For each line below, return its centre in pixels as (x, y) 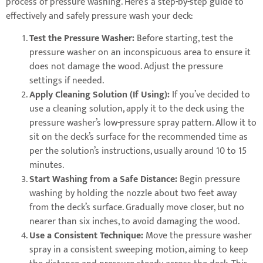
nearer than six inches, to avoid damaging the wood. (134, 222)
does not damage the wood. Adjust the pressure (126, 67)
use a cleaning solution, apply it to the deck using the (137, 109)
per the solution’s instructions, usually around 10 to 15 (138, 151)
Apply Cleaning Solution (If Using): (101, 95)
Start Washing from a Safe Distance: (104, 180)
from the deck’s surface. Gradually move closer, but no (137, 208)
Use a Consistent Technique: (87, 236)
